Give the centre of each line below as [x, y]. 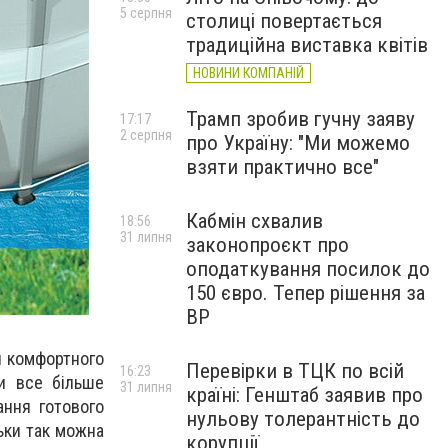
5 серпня [146, 13]
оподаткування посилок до [308, 269]
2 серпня [146, 135]
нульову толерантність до [303, 419]
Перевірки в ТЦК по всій [295, 371]
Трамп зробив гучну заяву [300, 119]
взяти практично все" [282, 167]
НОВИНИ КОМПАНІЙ [248, 73]
